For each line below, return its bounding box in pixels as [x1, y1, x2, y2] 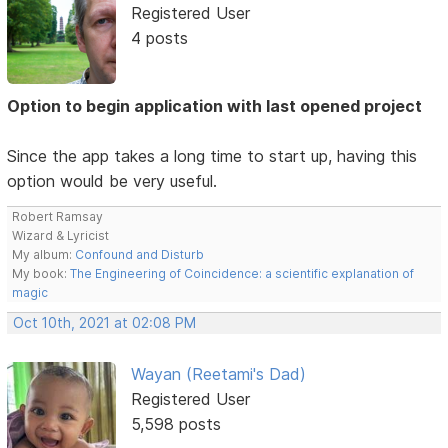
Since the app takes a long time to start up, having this [7, 146, 418, 167]
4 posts [130, 28, 188, 49]
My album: [12, 247, 76, 263]
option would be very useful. [7, 171, 218, 192]
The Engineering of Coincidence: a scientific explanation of [70, 266, 415, 282]
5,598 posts [130, 414, 221, 435]
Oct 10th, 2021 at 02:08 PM [13, 315, 197, 332]
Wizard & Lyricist [12, 228, 110, 244]
